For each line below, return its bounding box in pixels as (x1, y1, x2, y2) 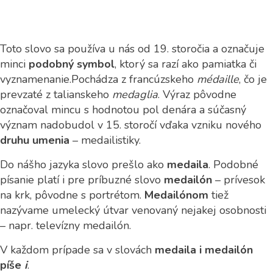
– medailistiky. (69, 133, 141, 147)
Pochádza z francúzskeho (71, 72, 197, 87)
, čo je (239, 72, 267, 87)
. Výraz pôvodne (158, 87, 236, 102)
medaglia (112, 87, 158, 102)
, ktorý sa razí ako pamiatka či (115, 57, 257, 71)
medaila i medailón (152, 243, 253, 257)
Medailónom (144, 188, 208, 202)
